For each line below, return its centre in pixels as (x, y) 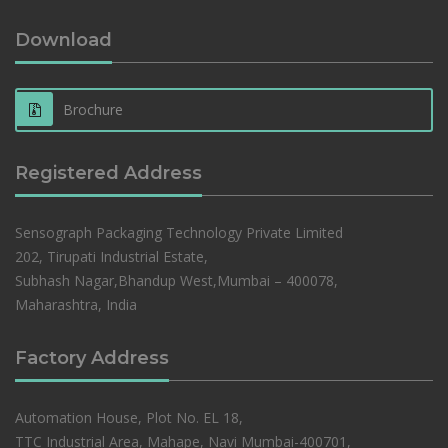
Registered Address (108, 172)
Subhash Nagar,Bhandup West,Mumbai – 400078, (176, 280)
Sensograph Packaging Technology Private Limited (179, 232)
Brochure (93, 109)
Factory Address (92, 357)
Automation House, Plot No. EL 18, (129, 417)
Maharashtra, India (76, 304)
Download (63, 39)
